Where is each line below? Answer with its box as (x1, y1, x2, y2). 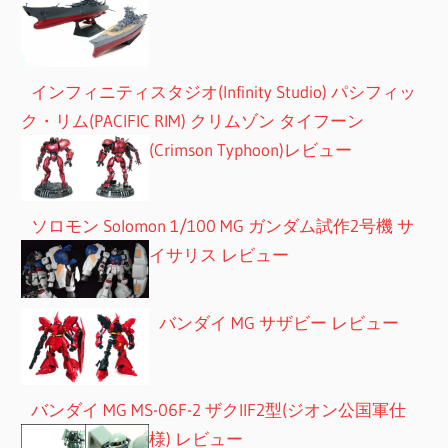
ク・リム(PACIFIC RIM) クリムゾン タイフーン (21, 110, 365, 132)
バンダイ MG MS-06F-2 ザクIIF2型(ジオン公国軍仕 (31, 399, 407, 421)
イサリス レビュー (149, 243, 290, 265)
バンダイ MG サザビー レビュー (159, 311, 400, 333)
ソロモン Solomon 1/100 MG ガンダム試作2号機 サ (31, 214, 415, 236)
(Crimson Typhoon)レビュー (149, 139, 353, 161)
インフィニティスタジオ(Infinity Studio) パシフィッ (31, 81, 417, 103)
